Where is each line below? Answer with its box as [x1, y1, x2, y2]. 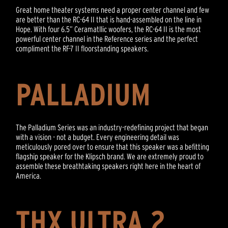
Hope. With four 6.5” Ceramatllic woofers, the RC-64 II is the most [16, 24, 202, 34]
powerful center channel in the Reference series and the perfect [16, 34, 198, 43]
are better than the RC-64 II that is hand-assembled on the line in [16, 14, 202, 24]
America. [16, 170, 42, 180]
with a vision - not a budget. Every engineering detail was [16, 132, 180, 141]
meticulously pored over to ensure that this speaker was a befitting [16, 141, 210, 151]
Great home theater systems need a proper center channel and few [16, 5, 210, 14]
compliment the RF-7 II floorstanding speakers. [16, 43, 149, 53]
